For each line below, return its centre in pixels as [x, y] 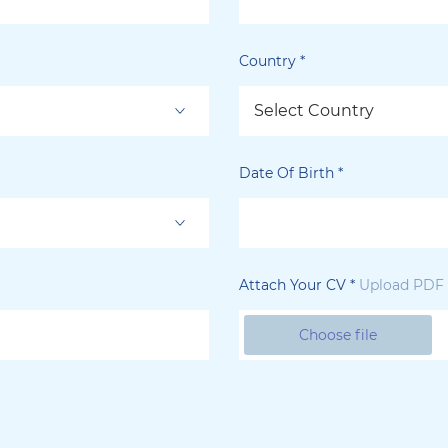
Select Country [314, 110]
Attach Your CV [294, 284]
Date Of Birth [288, 172]
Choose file [338, 334]
